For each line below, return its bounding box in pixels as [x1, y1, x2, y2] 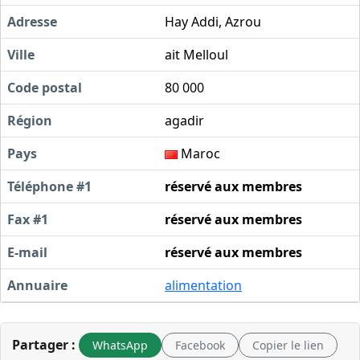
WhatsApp [92, 337, 148, 353]
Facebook [175, 337, 225, 353]
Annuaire [7, 276, 67, 294]
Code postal [7, 78, 82, 96]
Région [7, 111, 52, 129]
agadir [165, 111, 204, 129]
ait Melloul [165, 45, 228, 63]
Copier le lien [252, 337, 324, 353]
